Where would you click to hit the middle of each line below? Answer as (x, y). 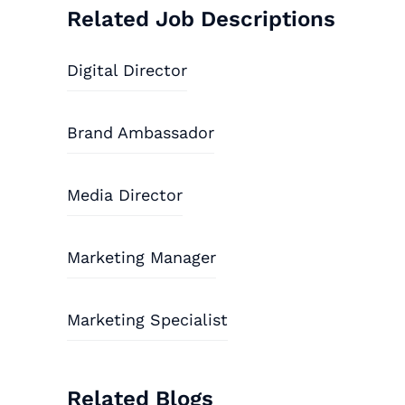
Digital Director (127, 70)
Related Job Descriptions (202, 19)
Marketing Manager (142, 257)
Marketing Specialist (148, 320)
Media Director (125, 195)
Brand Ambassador (141, 132)
